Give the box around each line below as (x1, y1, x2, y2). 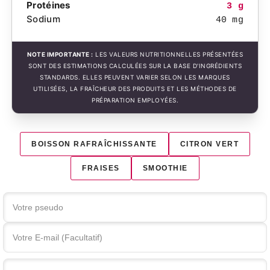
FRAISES (82, 164, 120, 172)
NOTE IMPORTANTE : (27, 50, 93, 58)
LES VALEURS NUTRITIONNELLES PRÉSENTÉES (93, 50, 243, 58)
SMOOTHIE (142, 164, 188, 172)
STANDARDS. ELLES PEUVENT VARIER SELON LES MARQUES (40, 73, 230, 81)
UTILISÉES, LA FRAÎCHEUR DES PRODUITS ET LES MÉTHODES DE (33, 84, 237, 92)
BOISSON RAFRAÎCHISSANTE (31, 140, 157, 148)
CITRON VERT (180, 140, 239, 148)
